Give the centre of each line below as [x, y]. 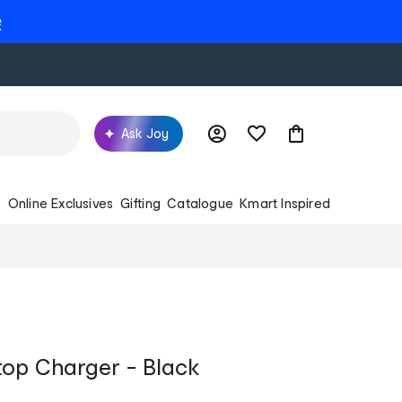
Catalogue [200, 203]
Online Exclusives [61, 203]
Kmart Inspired [285, 203]
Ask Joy [145, 133]
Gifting [140, 203]
